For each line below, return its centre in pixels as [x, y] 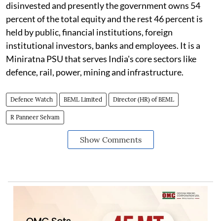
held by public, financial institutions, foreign [89, 32]
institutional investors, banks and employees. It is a [103, 45]
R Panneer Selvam [35, 117]
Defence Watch [32, 99]
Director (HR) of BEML [144, 99]
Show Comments [110, 139]
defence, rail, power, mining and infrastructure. [95, 72]
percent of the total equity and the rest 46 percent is [104, 18]
